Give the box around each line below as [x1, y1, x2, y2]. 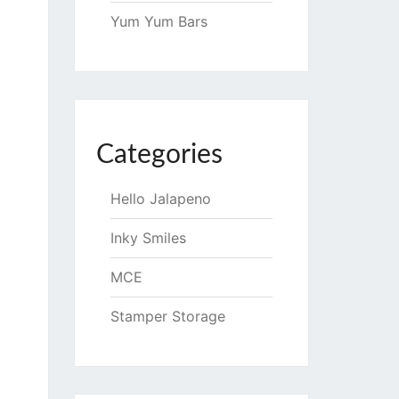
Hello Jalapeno [110, 190, 211, 208]
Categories [95, 142, 223, 168]
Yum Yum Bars [110, 12, 208, 30]
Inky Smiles [110, 229, 186, 247]
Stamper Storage [110, 307, 225, 325]
